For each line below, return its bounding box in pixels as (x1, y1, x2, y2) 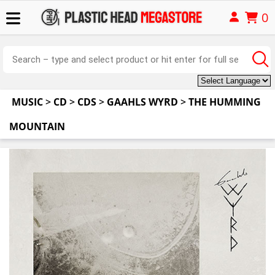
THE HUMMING (188, 95, 261, 109)
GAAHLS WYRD (107, 95, 178, 109)
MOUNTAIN (9, 120, 65, 133)
